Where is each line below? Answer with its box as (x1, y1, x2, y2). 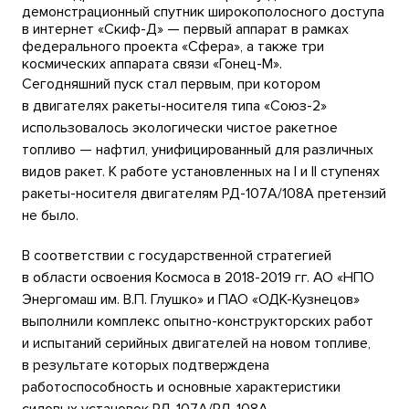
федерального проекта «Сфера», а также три (22, 37, 324, 57)
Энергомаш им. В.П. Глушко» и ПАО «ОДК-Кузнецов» (22, 290, 360, 309)
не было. (22, 206, 79, 225)
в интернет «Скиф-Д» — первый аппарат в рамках (22, 20, 349, 39)
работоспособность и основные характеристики (22, 378, 341, 397)
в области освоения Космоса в (22, 268, 225, 288)
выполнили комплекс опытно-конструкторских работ (22, 312, 373, 331)
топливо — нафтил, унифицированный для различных (22, 141, 373, 160)
